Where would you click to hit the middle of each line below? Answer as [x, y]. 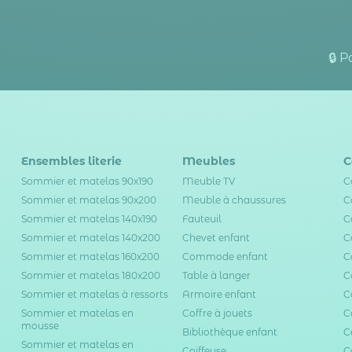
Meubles [208, 161]
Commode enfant [225, 257]
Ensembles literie [71, 161]
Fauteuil [202, 219]
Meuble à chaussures [234, 200]
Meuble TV [208, 181]
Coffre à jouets [217, 313]
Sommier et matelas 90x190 [87, 181]
